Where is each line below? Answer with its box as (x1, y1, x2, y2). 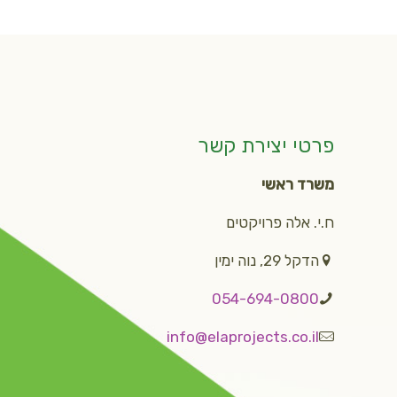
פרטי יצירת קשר (197, 132, 334, 158)
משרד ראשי (261, 175, 334, 193)
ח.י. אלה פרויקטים (225, 213, 334, 231)
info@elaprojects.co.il (166, 327, 319, 346)
